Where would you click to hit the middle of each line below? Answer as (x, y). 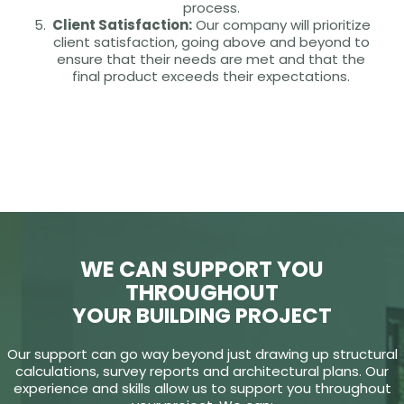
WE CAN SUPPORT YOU (202, 270)
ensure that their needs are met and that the (211, 60)
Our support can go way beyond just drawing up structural (202, 354)
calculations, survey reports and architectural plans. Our (202, 372)
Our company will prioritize (281, 25)
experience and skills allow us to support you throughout (202, 389)
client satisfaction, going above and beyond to (211, 42)
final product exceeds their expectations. (211, 77)
